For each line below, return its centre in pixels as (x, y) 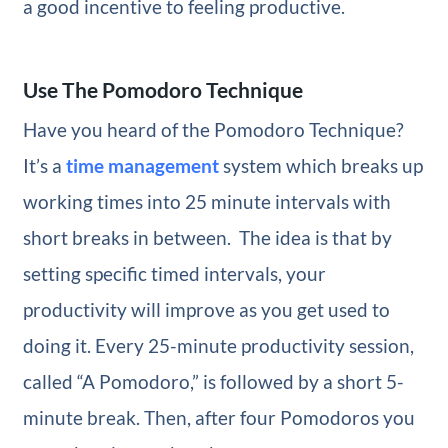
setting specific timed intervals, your (174, 273)
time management (142, 165)
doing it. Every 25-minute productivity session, (218, 345)
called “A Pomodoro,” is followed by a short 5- (213, 381)
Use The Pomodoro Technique (162, 89)
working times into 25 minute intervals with (206, 201)
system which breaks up (320, 165)
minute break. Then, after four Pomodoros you (218, 417)
